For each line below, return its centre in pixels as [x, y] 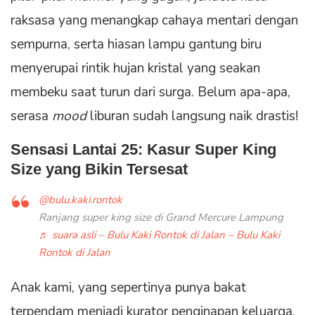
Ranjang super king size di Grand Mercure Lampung [161, 218]
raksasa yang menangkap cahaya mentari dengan [154, 21]
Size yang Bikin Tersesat [99, 169]
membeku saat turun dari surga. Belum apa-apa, [150, 92]
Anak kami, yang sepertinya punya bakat [128, 288]
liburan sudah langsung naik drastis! [192, 116]
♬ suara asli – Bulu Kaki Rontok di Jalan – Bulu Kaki [159, 235]
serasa [31, 116]
